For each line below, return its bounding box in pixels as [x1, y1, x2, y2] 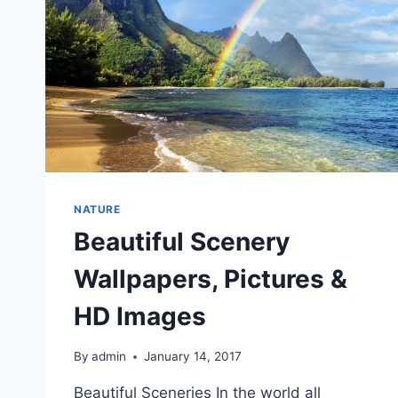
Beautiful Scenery [74, 227, 290, 258]
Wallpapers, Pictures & [74, 264, 347, 295]
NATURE [74, 203, 121, 217]
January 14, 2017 [144, 349, 243, 363]
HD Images [74, 301, 206, 332]
